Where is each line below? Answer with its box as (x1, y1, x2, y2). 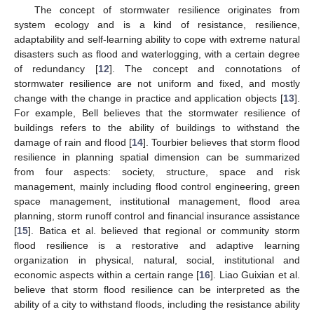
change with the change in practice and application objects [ (14, 93, 283, 104)
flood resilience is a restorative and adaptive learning (14, 240, 300, 251)
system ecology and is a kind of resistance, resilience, (14, 19, 300, 30)
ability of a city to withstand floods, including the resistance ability (14, 299, 300, 310)
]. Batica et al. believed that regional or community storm (28, 225, 300, 236)
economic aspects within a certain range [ (14, 269, 200, 280)
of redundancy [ (14, 63, 98, 74)
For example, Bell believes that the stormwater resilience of (14, 107, 300, 118)
